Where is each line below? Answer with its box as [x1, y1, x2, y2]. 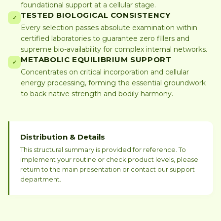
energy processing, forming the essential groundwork [21, 78, 206, 87]
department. [20, 175, 61, 183]
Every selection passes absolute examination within [21, 23, 197, 32]
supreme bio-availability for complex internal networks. [21, 45, 207, 54]
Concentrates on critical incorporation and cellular [21, 68, 189, 76]
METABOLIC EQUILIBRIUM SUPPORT [21, 55, 172, 64]
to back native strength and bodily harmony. [21, 89, 173, 98]
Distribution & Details [20, 132, 105, 142]
